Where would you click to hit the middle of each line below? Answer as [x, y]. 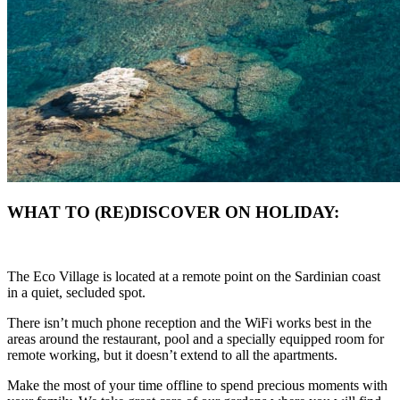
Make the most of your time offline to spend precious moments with [197, 386]
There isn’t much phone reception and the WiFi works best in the [189, 323]
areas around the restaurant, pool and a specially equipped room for [196, 339]
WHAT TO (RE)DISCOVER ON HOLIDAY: [178, 212]
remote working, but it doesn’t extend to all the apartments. [176, 355]
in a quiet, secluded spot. [78, 293]
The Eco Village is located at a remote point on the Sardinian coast [194, 277]
